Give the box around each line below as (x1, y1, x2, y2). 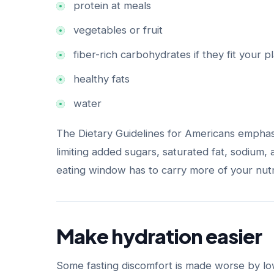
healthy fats (73, 73, 130, 85)
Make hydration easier (56, 223, 262, 248)
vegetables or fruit (73, 24, 163, 36)
